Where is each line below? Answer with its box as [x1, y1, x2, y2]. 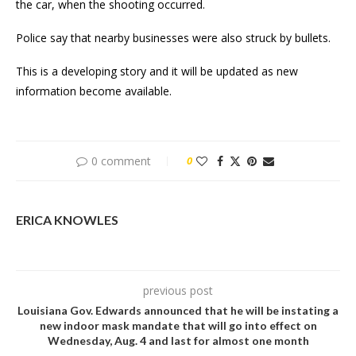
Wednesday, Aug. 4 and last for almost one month [47, 334, 309, 348]
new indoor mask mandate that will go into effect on [39, 319, 317, 333]
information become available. [16, 83, 175, 99]
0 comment [91, 153, 151, 169]
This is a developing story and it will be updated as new [16, 64, 298, 79]
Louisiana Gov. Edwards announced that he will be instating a [17, 304, 339, 318]
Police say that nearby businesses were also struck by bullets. [16, 30, 331, 46]
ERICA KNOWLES [16, 212, 118, 228]
